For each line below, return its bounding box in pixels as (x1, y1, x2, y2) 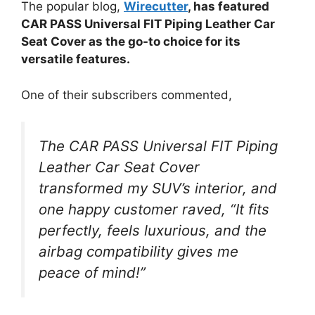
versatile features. (21, 52, 130, 67)
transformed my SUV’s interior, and (39, 179, 277, 198)
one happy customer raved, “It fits (39, 200, 269, 219)
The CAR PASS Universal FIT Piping (39, 137, 278, 155)
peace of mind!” (39, 264, 146, 282)
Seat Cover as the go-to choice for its (21, 34, 240, 49)
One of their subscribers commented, (21, 87, 232, 102)
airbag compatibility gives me (39, 243, 238, 261)
